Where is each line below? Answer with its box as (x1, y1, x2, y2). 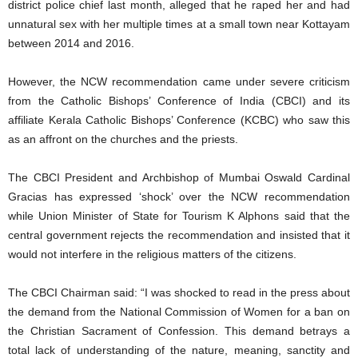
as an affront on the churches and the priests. (8, 132, 238, 145)
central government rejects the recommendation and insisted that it (8, 228, 350, 241)
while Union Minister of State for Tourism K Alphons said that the (8, 209, 350, 222)
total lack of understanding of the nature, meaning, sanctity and (8, 343, 350, 356)
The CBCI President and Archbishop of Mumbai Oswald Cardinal (8, 170, 350, 184)
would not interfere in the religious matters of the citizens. (8, 247, 296, 261)
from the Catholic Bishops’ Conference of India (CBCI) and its (8, 93, 350, 107)
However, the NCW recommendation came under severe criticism (8, 74, 350, 88)
